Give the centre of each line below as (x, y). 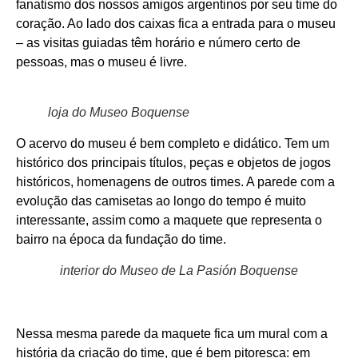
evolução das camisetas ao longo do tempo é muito (161, 201)
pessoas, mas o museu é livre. (101, 62)
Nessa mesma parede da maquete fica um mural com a (172, 334)
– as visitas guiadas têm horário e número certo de (158, 43)
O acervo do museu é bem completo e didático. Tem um (173, 144)
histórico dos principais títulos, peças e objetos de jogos (173, 163)
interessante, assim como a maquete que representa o (169, 221)
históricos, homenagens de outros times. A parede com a (175, 182)
